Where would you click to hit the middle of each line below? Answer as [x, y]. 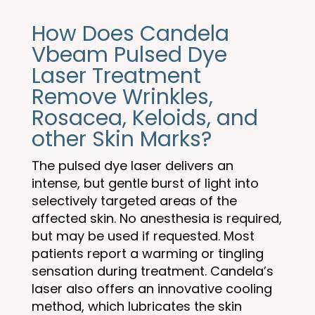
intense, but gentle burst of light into [145, 183]
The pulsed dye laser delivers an [132, 166]
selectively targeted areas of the [134, 201]
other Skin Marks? [121, 139]
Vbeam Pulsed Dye [129, 55]
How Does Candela [130, 34]
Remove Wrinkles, [122, 97]
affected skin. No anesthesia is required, [156, 218]
